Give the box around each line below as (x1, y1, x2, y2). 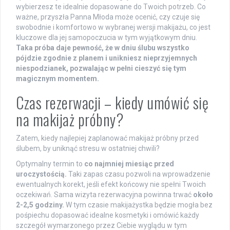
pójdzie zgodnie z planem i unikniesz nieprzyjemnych (16, 54, 197, 63)
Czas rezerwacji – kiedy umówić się (16, 91, 208, 114)
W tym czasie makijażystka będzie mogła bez (64, 201, 213, 209)
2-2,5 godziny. (16, 201, 64, 209)
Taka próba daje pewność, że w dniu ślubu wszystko (16, 44, 189, 52)
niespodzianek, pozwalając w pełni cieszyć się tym (16, 64, 186, 73)
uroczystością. (16, 170, 67, 179)
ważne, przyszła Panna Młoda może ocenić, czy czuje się (16, 13, 200, 22)
